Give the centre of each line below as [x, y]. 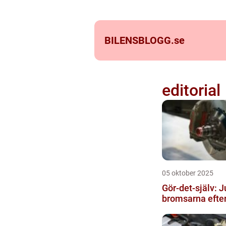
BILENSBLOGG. [139, 40]
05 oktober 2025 [187, 173]
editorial [191, 90]
